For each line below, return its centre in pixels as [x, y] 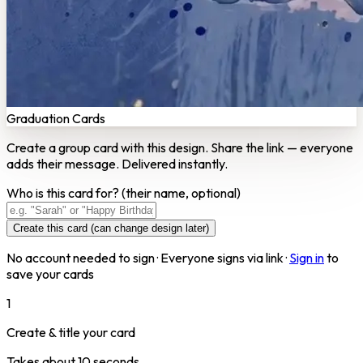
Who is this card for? [64, 192]
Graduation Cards [56, 118]
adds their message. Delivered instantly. [117, 163]
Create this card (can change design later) [111, 228]
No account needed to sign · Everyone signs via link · [147, 257]
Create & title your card [71, 332]
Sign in [307, 257]
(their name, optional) [181, 192]
